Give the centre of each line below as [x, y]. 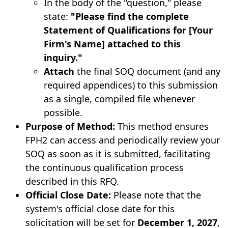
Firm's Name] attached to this [112, 44]
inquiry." [63, 58]
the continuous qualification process [104, 168]
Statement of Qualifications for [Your [128, 30]
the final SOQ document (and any [147, 72]
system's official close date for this [100, 209]
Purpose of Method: [70, 126]
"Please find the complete [130, 17]
